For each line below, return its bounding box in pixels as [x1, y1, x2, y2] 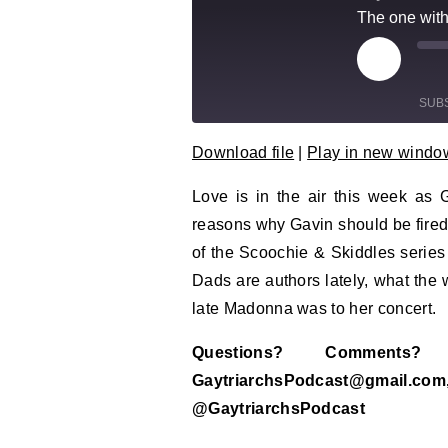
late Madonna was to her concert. [192, 300, 437, 317]
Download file [192, 144, 295, 161]
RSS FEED [219, 176, 288, 193]
